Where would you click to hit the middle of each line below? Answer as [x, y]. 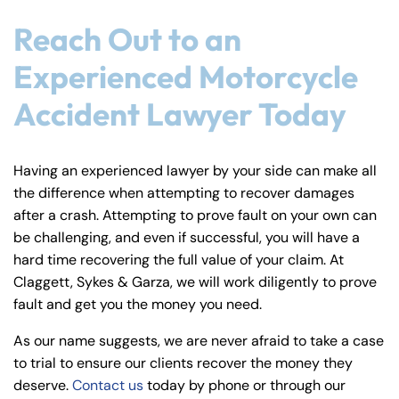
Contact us [108, 386]
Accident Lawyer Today [180, 114]
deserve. [43, 386]
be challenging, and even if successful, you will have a [187, 238]
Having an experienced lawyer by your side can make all [195, 171]
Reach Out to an [127, 40]
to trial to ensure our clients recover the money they [183, 363]
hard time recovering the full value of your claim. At [179, 260]
